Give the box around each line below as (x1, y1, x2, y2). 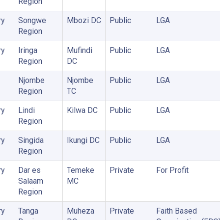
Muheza (66, 206, 94, 216)
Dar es (18, 165, 41, 175)
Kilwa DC (66, 106, 98, 115)
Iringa (18, 46, 37, 55)
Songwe (18, 16, 46, 25)
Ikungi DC (66, 136, 100, 145)
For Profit (156, 165, 189, 175)
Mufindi (66, 46, 92, 55)
